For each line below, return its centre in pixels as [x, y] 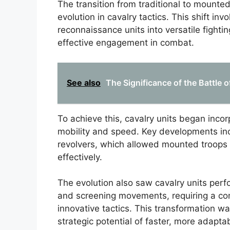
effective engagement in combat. [126, 43]
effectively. [80, 157]
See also [84, 82]
